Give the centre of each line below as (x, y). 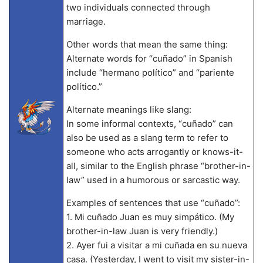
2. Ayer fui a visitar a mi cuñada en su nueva (156, 245)
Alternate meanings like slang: (129, 109)
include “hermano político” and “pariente (150, 73)
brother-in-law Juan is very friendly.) (142, 231)
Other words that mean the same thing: (147, 44)
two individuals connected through (138, 7)
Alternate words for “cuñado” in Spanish (149, 58)
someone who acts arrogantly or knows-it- (154, 152)
